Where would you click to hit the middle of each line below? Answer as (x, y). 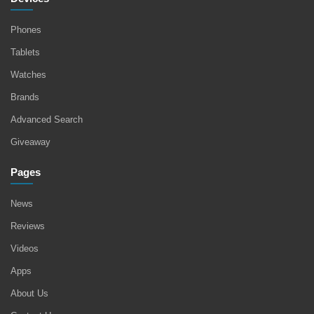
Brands (25, 97)
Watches (28, 75)
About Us (29, 294)
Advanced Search (47, 120)
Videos (25, 249)
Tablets (25, 53)
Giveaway (30, 142)
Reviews (28, 226)
